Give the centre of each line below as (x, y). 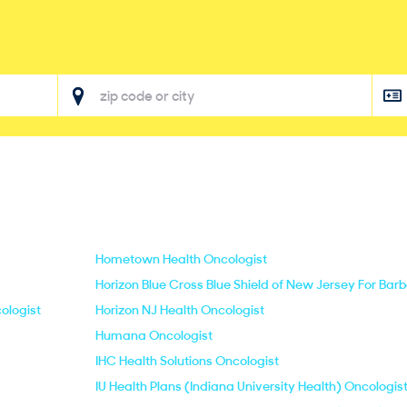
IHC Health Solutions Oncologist (187, 361)
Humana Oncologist (154, 335)
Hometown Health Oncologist (181, 259)
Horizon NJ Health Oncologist (180, 310)
